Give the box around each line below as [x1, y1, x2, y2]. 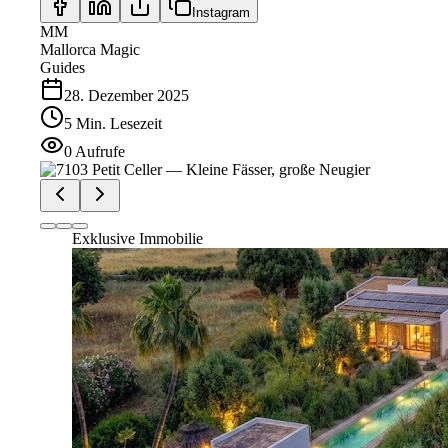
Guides [40, 58, 85, 76]
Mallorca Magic [40, 40, 140, 58]
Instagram [192, 4, 250, 20]
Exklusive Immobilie [72, 229, 203, 247]
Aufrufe [75, 142, 125, 160]
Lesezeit [110, 114, 162, 132]
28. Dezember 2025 [64, 86, 189, 104]
